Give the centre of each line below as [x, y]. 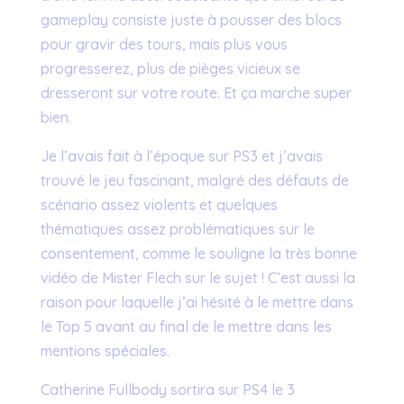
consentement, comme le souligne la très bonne [198, 253]
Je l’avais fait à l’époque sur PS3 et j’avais [181, 156]
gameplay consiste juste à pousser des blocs [191, 19]
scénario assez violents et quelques [159, 204]
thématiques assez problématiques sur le [177, 229]
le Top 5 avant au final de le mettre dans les [186, 326]
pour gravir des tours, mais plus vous [164, 44]
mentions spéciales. [105, 350]
